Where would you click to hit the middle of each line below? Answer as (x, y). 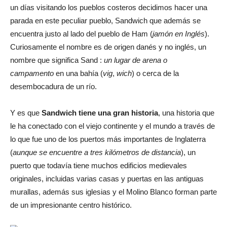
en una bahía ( (78, 73)
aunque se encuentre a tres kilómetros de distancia (97, 152)
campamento (32, 73)
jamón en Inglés (179, 33)
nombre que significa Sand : (57, 60)
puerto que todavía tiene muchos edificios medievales (99, 165)
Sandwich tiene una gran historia (100, 112)
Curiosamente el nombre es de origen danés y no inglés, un (108, 47)
